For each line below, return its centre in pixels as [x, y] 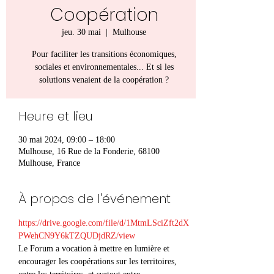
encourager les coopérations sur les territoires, [99, 261]
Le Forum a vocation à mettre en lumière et [95, 248]
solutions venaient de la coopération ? [104, 80]
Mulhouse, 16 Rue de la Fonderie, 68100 [89, 151]
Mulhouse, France [49, 163]
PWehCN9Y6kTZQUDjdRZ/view [77, 235]
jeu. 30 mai [81, 32]
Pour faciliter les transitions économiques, [104, 54]
